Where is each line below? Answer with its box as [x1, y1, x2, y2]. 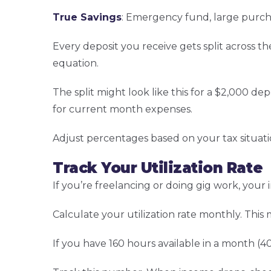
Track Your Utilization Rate [53, 159, 263, 177]
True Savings [53, 11, 122, 24]
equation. [53, 57, 99, 70]
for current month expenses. [53, 103, 192, 116]
